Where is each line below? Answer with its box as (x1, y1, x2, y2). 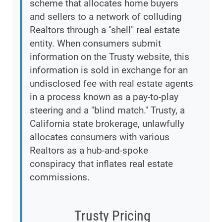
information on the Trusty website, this (30, 51, 189, 63)
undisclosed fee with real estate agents (30, 78, 193, 90)
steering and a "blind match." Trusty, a (30, 105, 185, 116)
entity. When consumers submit (30, 38, 161, 50)
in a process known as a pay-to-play (30, 91, 178, 103)
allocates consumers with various (30, 131, 169, 143)
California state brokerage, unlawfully (30, 118, 184, 130)
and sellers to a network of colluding (30, 11, 182, 23)
